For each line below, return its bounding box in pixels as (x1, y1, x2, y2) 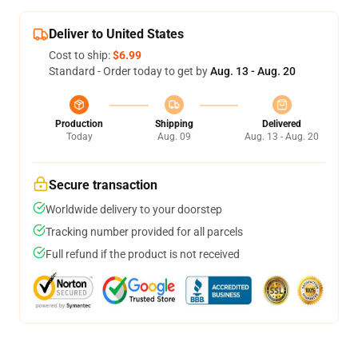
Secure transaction (49, 177, 157, 193)
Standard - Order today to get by (49, 65, 210, 78)
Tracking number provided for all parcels (46, 225, 243, 238)
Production (55, 118, 103, 129)
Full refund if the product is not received (46, 248, 240, 261)
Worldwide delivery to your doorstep (46, 203, 222, 216)
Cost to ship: (49, 49, 113, 62)
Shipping (154, 118, 193, 129)
